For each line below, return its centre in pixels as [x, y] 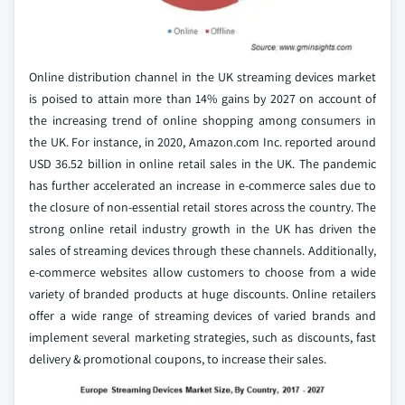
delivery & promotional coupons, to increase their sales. [178, 358]
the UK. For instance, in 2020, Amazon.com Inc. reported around [202, 141]
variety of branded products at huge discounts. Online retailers [202, 293]
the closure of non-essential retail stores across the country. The [202, 207]
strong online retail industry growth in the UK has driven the [202, 228]
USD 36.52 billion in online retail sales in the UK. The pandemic [202, 163]
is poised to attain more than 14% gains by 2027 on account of [202, 98]
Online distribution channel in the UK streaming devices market [202, 76]
